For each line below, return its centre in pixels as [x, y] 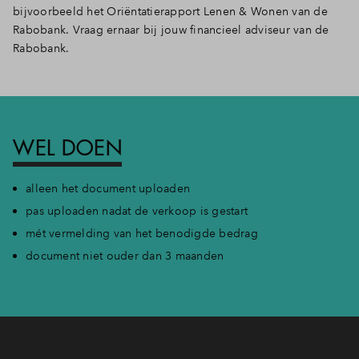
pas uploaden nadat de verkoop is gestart [137, 211]
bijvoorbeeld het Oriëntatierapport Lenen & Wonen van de [170, 11]
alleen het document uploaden [108, 188]
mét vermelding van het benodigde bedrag [142, 233]
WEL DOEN [67, 148]
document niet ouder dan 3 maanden [125, 256]
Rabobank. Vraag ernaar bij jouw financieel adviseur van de [171, 30]
